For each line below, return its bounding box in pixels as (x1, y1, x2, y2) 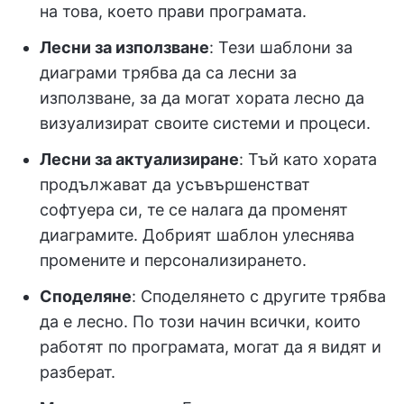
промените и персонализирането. (40, 250, 307, 270)
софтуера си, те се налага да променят (40, 199, 348, 219)
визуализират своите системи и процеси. (40, 113, 371, 133)
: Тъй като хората (239, 149, 377, 169)
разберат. (40, 362, 115, 381)
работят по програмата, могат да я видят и (40, 336, 381, 356)
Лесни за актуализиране (40, 149, 239, 169)
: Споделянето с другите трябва (132, 286, 386, 306)
